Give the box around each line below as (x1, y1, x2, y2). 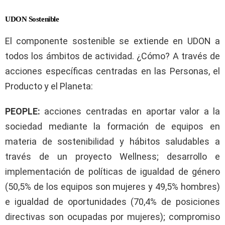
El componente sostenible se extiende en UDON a (5, 35, 220, 46)
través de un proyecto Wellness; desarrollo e (5, 151, 220, 162)
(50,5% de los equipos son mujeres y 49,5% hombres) (5, 181, 220, 192)
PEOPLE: (5, 105, 40, 117)
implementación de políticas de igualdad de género (5, 166, 220, 177)
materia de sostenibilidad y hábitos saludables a (5, 136, 220, 147)
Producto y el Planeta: (5, 80, 93, 91)
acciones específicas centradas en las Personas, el (5, 65, 220, 76)
